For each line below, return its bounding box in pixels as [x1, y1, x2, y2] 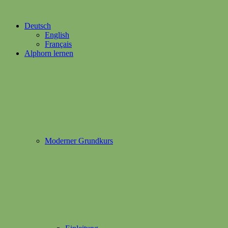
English [45, 31, 69, 39]
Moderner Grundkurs [45, 136, 113, 145]
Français [45, 40, 72, 48]
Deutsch [24, 21, 51, 30]
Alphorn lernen [24, 49, 73, 58]
